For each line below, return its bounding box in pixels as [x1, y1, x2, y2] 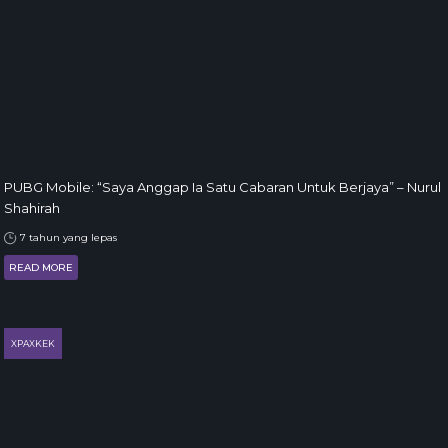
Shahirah [4, 200, 60, 216]
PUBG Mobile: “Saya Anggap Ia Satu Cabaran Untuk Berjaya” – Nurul [4, 179, 441, 195]
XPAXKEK [11, 338, 55, 349]
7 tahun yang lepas [17, 231, 117, 244]
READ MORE [9, 261, 73, 274]
